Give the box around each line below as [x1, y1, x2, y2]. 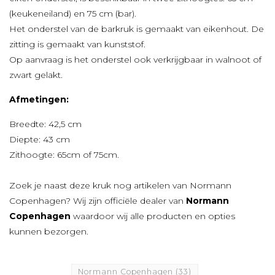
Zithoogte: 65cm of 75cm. [9, 149, 119, 161]
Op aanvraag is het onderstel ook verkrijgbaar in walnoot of [9, 54, 261, 66]
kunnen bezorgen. [9, 226, 91, 238]
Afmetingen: [9, 94, 69, 106]
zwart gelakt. [9, 69, 65, 81]
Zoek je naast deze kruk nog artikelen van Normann [9, 180, 231, 192]
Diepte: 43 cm [9, 134, 70, 145]
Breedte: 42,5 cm [9, 118, 82, 130]
